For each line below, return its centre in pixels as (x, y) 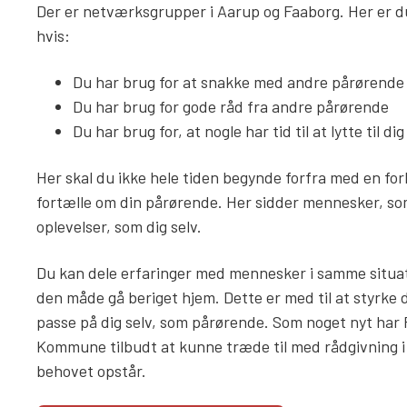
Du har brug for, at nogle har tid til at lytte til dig (238, 131)
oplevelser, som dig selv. (119, 226)
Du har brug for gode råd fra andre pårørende (231, 106)
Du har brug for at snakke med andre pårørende (238, 82)
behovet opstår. (91, 371)
